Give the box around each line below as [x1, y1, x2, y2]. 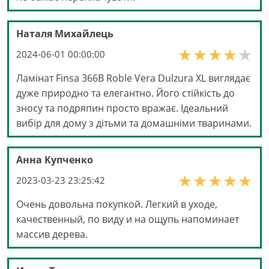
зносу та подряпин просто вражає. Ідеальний [16, 101, 228, 115]
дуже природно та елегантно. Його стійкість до [16, 86, 235, 100]
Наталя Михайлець [16, 27, 113, 41]
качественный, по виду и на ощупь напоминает [16, 213, 239, 226]
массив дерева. [16, 228, 88, 241]
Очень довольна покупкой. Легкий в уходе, [16, 198, 217, 211]
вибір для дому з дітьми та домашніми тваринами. [16, 116, 252, 130]
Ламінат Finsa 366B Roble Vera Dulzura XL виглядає [16, 71, 250, 85]
